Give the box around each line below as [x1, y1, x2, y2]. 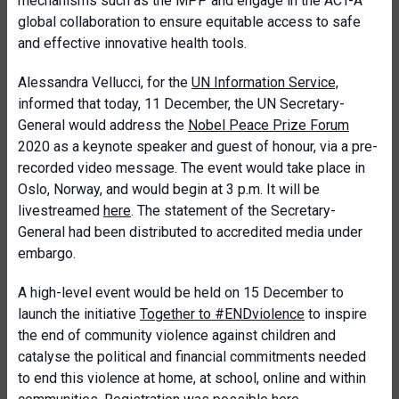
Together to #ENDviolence [140, 305, 305, 322]
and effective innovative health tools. [18, 35, 247, 52]
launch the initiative [18, 305, 140, 322]
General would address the [18, 117, 188, 134]
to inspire [305, 305, 367, 322]
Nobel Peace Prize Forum [188, 117, 349, 134]
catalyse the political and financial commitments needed [18, 348, 366, 365]
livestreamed [18, 202, 103, 219]
